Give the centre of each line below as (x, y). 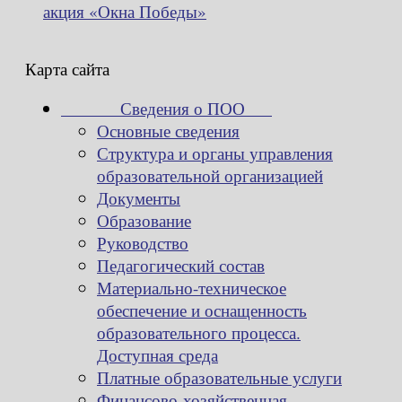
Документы (139, 197)
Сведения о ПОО (166, 108)
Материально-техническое (192, 287)
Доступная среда (157, 354)
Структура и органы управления (215, 153)
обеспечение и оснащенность (202, 310)
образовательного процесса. (199, 332)
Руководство (143, 242)
